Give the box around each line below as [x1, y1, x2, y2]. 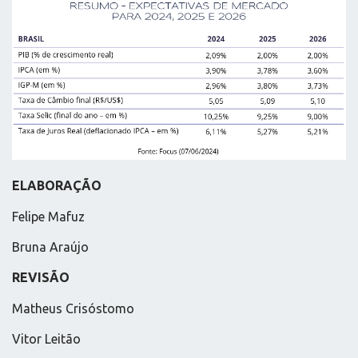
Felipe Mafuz [12, 209, 85, 224]
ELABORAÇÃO [12, 178, 101, 193]
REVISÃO [12, 270, 70, 285]
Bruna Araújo [12, 240, 89, 255]
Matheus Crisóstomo [12, 300, 134, 316]
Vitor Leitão [12, 332, 81, 347]
